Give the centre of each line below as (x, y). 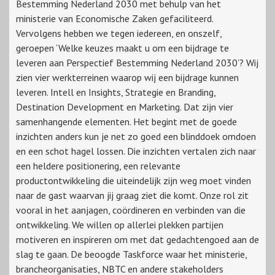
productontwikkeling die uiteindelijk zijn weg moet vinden (134, 180)
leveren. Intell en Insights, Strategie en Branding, (116, 92)
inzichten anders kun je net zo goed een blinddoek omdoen (136, 136)
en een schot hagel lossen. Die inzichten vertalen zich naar (136, 151)
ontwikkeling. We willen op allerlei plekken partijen (120, 224)
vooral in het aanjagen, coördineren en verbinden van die (131, 210)
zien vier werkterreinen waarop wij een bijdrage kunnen (127, 77)
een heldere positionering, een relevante (98, 165)
